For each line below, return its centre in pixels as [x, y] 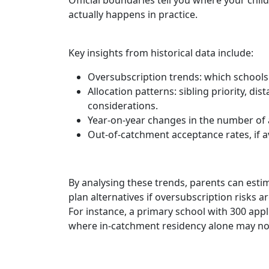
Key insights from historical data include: [161, 53]
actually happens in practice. [133, 14]
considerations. [123, 105]
